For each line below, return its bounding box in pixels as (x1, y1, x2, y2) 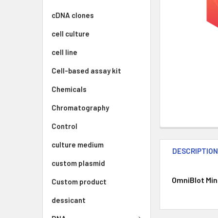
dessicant (52, 196, 86, 204)
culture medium (52, 140, 104, 149)
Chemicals (52, 85, 87, 93)
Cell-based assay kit (52, 66, 121, 75)
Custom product (52, 177, 107, 186)
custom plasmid (52, 159, 105, 167)
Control (52, 122, 77, 130)
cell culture (52, 29, 90, 38)
